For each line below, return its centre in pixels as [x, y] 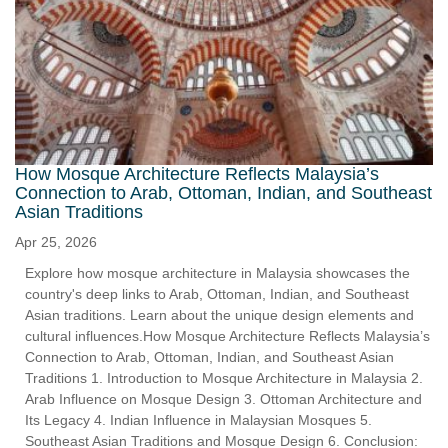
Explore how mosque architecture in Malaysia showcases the [217, 273]
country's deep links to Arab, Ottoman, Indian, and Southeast [217, 294]
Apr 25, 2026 [56, 242]
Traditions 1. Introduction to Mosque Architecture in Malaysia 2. [224, 378]
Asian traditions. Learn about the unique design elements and [219, 315]
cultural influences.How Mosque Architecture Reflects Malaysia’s [227, 336]
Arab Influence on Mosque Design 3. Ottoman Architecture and [223, 399]
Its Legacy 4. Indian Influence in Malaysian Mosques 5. [198, 420]
